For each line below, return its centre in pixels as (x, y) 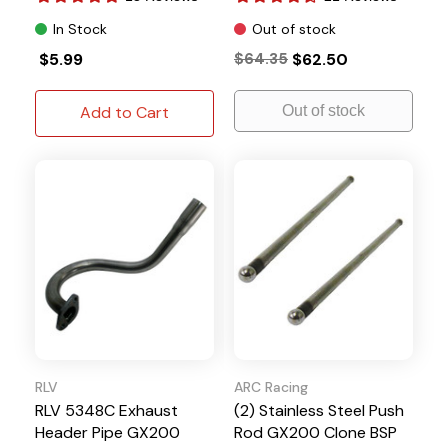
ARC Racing (271, 386)
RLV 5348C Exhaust (106, 410)
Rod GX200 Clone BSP (315, 432)
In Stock (80, 28)
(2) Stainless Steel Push (319, 410)
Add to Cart (124, 112)
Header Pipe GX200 (107, 432)
